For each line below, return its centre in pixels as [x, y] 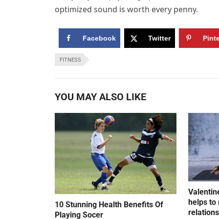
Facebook [99, 38]
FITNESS [70, 60]
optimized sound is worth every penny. [126, 10]
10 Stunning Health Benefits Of [109, 205]
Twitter [159, 38]
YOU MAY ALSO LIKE [100, 97]
